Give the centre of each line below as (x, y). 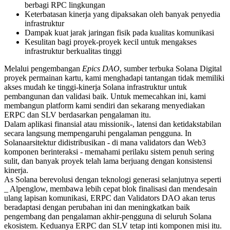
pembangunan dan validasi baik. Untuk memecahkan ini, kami (105, 96)
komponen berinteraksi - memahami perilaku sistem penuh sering (109, 151)
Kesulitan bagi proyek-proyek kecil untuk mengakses (111, 42)
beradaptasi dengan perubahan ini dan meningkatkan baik (97, 207)
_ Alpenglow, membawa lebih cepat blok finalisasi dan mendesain (111, 188)
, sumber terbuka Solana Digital (171, 68)
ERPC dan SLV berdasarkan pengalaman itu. (78, 114)
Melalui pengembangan (43, 68)
